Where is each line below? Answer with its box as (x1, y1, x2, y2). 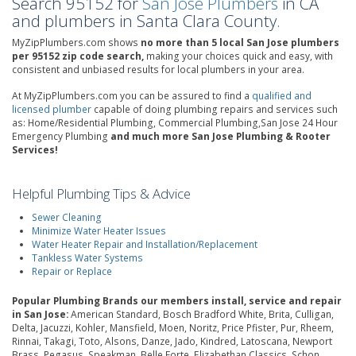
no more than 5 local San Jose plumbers (141, 36, 339, 49)
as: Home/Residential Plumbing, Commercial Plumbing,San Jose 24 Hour (12, 116, 338, 130)
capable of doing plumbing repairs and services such (91, 103, 338, 116)
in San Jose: (12, 307, 68, 321)
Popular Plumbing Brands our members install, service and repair (12, 293, 342, 308)
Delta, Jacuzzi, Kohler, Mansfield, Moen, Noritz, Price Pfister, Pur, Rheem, (12, 320, 334, 335)
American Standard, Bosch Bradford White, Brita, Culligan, (68, 307, 334, 321)
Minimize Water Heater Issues (32, 223, 166, 238)
